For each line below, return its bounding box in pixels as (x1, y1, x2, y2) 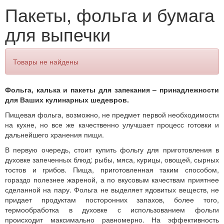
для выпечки (5, 21, 110, 47)
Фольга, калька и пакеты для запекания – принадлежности (5, 84, 219, 95)
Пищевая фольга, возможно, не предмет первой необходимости (5, 109, 219, 120)
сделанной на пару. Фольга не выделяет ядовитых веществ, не (5, 184, 219, 195)
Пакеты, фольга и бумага (5, 1, 214, 27)
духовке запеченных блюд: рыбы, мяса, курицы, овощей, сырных (5, 154, 219, 165)
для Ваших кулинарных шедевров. (5, 94, 129, 105)
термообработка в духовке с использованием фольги (5, 204, 219, 215)
